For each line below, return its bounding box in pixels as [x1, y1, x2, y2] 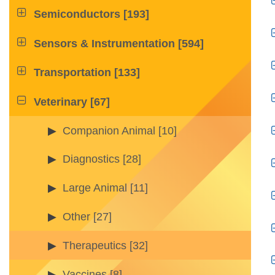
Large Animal [63, 182, 127, 195]
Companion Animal [63, 124, 155, 137]
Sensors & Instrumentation [34, 37, 179, 50]
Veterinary [34, 95, 88, 108]
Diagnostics [63, 153, 120, 166]
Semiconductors [34, 8, 121, 21]
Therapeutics [63, 239, 126, 252]
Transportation [34, 66, 112, 79]
